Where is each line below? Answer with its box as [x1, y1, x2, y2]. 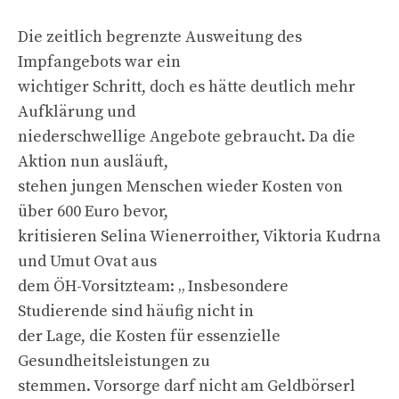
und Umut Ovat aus [18, 250, 157, 272]
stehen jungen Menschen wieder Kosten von [18, 175, 343, 197]
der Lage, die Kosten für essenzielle [18, 325, 281, 346]
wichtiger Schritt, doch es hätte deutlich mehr [18, 76, 355, 97]
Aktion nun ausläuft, [18, 151, 168, 172]
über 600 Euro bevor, [18, 200, 168, 222]
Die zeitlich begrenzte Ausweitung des [18, 26, 302, 47]
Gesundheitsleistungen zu [18, 350, 210, 371]
